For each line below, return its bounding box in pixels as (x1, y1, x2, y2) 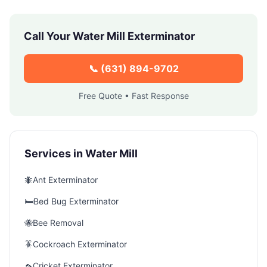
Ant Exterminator (33, 175, 98, 185)
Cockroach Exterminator (33, 239, 127, 249)
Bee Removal (33, 218, 83, 228)
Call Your (24, 30, 73, 42)
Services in (24, 147, 85, 160)
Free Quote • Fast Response (78, 91, 189, 101)
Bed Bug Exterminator (33, 196, 119, 206)
